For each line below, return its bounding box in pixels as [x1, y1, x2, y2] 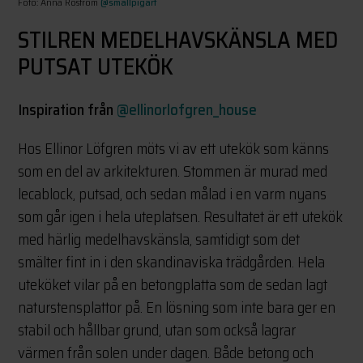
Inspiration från [18, 97, 117, 122]
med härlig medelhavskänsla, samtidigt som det [18, 227, 301, 252]
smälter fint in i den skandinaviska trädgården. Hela [18, 250, 326, 275]
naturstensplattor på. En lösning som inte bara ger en [18, 295, 336, 320]
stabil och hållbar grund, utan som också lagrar [18, 318, 297, 343]
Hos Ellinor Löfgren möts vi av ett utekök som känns [18, 136, 330, 161]
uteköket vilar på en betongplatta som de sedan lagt [18, 272, 328, 297]
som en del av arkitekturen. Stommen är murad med [18, 159, 328, 184]
